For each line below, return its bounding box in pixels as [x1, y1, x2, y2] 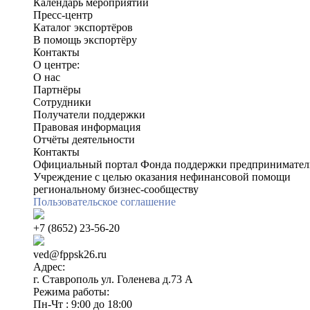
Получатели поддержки [33, 108, 145, 120]
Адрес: [33, 260, 65, 273]
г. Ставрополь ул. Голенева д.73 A [33, 273, 193, 285]
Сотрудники [33, 95, 91, 108]
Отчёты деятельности [33, 133, 135, 145]
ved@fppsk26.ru [33, 248, 107, 260]
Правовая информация [33, 120, 140, 133]
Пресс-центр [33, 8, 93, 21]
